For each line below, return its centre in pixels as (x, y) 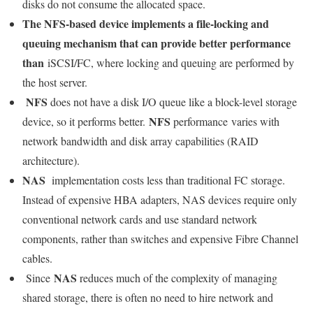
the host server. (57, 82)
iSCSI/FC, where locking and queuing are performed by (169, 63)
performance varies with (225, 122)
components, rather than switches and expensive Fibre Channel (160, 239)
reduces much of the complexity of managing (177, 278)
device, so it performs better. (86, 122)
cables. (37, 259)
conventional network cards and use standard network (140, 219)
